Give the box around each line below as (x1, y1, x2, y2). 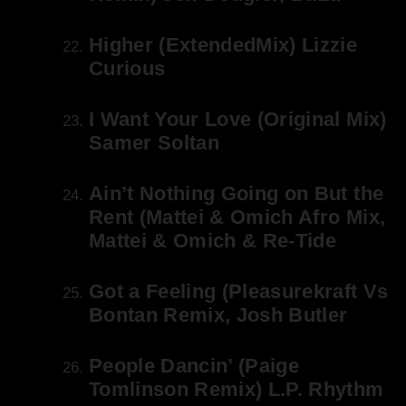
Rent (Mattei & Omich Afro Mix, (89, 206, 386, 229)
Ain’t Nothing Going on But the (89, 182, 384, 206)
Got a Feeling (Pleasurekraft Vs (89, 280, 389, 304)
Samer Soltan (89, 131, 220, 155)
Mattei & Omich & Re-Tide (89, 229, 337, 253)
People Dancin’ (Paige (89, 354, 300, 378)
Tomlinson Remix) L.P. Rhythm (89, 378, 384, 401)
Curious (89, 57, 166, 81)
